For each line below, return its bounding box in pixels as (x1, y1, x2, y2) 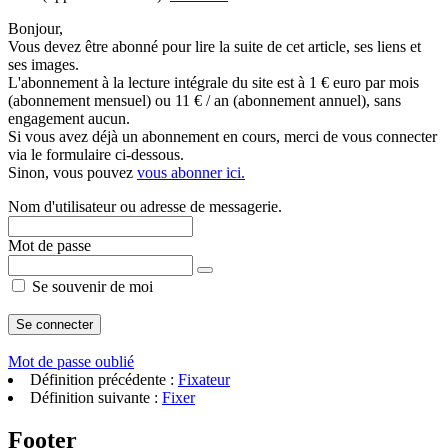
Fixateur (178, 371, 230, 388)
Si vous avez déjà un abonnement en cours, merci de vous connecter (8, 128, 437, 145)
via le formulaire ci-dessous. (8, 146, 184, 163)
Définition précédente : (30, 371, 178, 388)
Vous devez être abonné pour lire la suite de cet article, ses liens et (8, 38, 421, 55)
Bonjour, (8, 20, 63, 37)
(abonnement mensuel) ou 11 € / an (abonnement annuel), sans (8, 92, 401, 109)
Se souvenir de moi (28, 278, 153, 295)
